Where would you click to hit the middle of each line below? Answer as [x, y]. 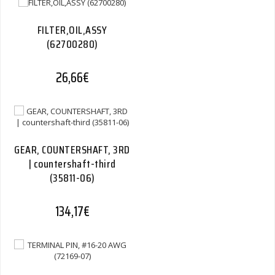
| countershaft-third [72, 164]
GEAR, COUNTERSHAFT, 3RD [72, 149]
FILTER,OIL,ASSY [72, 30]
